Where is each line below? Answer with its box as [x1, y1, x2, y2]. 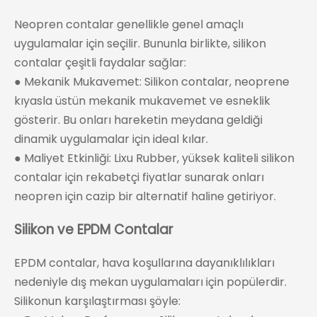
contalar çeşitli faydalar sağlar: [14, 54, 186, 71]
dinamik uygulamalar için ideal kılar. [14, 131, 208, 148]
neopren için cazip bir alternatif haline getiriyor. [14, 188, 276, 205]
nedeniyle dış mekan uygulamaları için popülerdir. [14, 273, 287, 290]
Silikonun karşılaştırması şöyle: [14, 292, 180, 309]
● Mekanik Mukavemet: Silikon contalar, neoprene [14, 74, 289, 91]
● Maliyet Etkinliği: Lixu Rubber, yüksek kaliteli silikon [14, 150, 294, 167]
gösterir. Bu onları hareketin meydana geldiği [14, 112, 263, 129]
